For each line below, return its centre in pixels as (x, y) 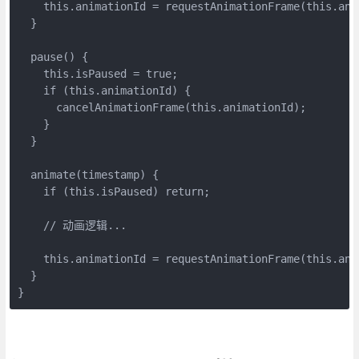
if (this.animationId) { (104, 90)
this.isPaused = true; (97, 73)
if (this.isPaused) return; (113, 191)
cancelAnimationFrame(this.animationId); (161, 107)
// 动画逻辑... (72, 225)
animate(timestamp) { (88, 174)
